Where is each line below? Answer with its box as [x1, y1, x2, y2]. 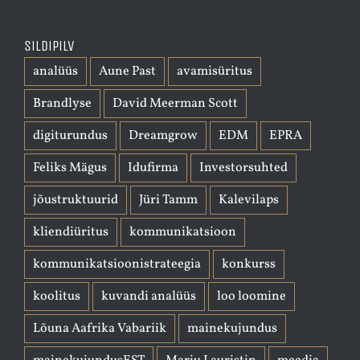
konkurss [222, 255, 276, 273]
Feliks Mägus [33, 158, 107, 177]
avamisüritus [177, 62, 252, 80]
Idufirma [128, 158, 178, 177]
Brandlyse [33, 94, 92, 112]
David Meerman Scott [112, 94, 238, 112]
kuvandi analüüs [101, 287, 196, 305]
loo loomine [217, 287, 286, 305]
